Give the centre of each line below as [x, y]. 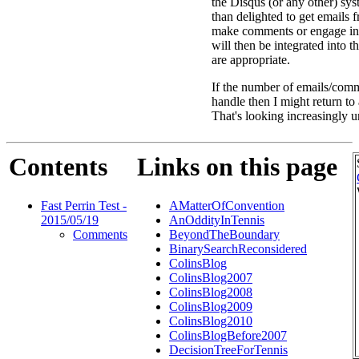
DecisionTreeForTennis [228, 350]
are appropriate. [251, 59]
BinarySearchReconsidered [238, 249]
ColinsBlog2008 [211, 292]
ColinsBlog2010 [211, 321]
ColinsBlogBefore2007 [228, 336]
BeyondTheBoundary [224, 235]
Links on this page [237, 167]
